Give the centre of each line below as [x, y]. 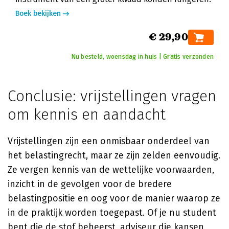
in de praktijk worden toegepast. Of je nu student [112, 213]
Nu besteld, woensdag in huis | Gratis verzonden [142, 57]
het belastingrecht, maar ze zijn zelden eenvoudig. [114, 155]
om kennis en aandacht [87, 114]
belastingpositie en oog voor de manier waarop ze [114, 198]
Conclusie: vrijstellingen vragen [112, 96]
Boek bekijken [38, 14]
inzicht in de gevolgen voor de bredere [90, 184]
